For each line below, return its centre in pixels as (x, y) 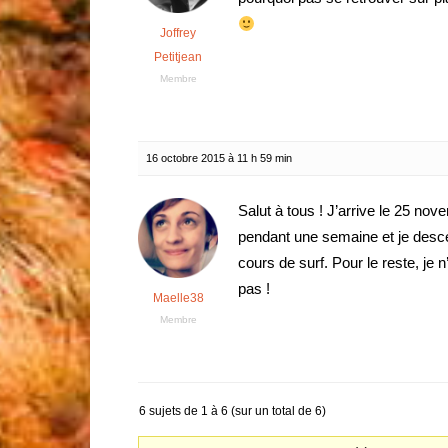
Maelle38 (178, 298)
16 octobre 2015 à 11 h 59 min (219, 158)
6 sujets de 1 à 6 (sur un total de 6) (232, 411)
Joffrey (178, 33)
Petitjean (178, 57)
